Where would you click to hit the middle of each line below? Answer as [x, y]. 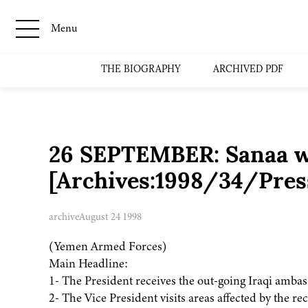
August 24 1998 [110, 217]
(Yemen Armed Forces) [107, 246]
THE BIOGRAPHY [141, 69]
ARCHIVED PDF [249, 69]
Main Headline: [88, 264]
